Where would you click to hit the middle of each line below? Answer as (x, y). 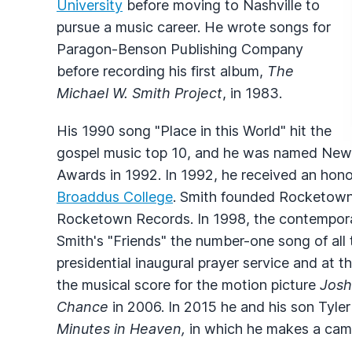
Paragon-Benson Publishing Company (180, 49)
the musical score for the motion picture (188, 284)
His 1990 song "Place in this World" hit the (194, 130)
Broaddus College (115, 196)
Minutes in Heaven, (123, 328)
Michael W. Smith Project (139, 93)
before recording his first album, (162, 71)
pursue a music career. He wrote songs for (194, 27)
